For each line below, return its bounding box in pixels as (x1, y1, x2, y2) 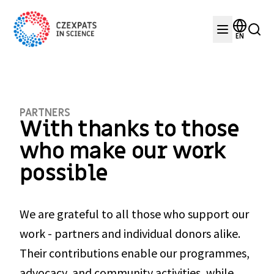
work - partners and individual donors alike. (20, 226, 240, 242)
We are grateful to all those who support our (20, 206, 249, 222)
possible (20, 159, 108, 188)
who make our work (20, 137, 226, 166)
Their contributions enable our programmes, (20, 245, 250, 261)
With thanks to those (20, 115, 240, 144)
